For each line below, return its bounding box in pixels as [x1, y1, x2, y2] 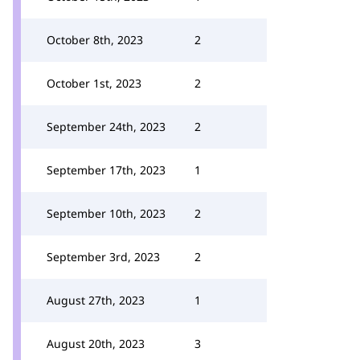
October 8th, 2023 [47, 32, 143, 47]
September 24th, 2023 [47, 119, 166, 134]
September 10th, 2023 [47, 206, 166, 221]
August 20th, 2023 [47, 336, 145, 351]
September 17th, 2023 [47, 162, 166, 178]
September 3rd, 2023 [47, 249, 160, 264]
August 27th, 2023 [47, 292, 145, 308]
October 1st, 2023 [47, 76, 141, 91]
